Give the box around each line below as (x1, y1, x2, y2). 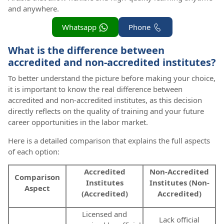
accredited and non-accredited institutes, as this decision (8, 95, 202, 105)
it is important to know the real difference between (8, 84, 182, 94)
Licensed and (82, 209, 127, 219)
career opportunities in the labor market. (8, 117, 148, 127)
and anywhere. (8, 3, 59, 13)
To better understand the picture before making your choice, (8, 73, 215, 83)
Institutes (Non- (149, 177, 209, 188)
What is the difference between (8, 43, 164, 57)
